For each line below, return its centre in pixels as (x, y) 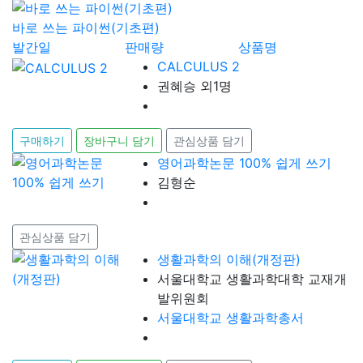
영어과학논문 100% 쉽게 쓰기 (245, 163)
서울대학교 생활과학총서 (231, 318)
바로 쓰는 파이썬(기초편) (86, 28)
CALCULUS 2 (199, 67)
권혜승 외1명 (195, 86)
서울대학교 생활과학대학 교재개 (252, 279)
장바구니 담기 (119, 141)
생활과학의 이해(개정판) (229, 260)
